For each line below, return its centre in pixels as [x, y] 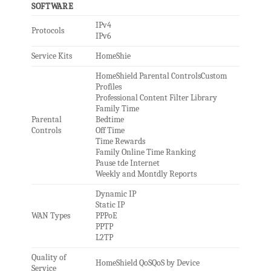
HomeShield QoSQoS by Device [147, 263]
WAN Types [51, 216]
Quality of [48, 258]
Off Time [110, 131]
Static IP [110, 205]
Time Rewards [120, 142]
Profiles [108, 87]
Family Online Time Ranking [145, 152]
